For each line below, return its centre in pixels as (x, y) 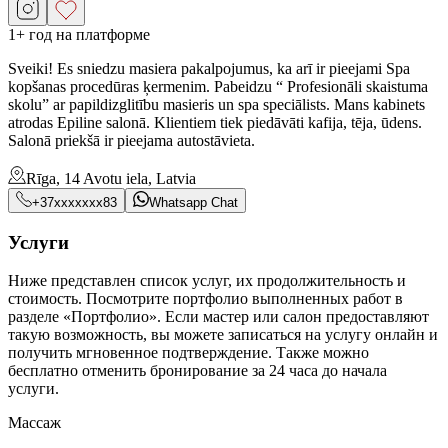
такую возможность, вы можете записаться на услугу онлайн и (223, 335)
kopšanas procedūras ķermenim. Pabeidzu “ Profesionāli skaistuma (218, 86)
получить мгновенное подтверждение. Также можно (188, 353)
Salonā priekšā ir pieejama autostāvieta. (131, 140)
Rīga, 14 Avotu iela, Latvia (111, 178)
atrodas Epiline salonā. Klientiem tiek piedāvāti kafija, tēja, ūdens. (215, 122)
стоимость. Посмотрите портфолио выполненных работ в (205, 299)
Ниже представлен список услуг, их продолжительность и (207, 281)
